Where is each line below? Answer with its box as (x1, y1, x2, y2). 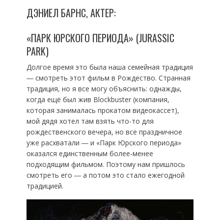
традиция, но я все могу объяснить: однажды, (26, 83, 182, 93)
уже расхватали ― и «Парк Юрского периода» (26, 137, 181, 147)
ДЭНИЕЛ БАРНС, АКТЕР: (26, 5, 116, 20)
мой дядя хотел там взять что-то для (26, 116, 154, 126)
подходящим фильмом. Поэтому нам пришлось (26, 159, 185, 169)
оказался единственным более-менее (26, 148, 153, 158)
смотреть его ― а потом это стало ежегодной (26, 170, 185, 180)
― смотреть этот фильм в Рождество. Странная (26, 73, 191, 82)
